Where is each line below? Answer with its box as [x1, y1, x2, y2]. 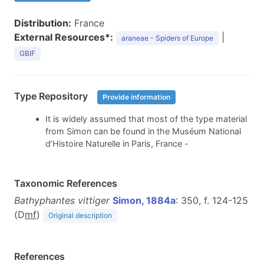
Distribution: [14, 17, 71, 29]
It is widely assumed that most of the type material [45, 114, 247, 124]
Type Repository [14, 90, 90, 103]
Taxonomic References [14, 177, 117, 190]
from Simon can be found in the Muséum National [45, 126, 241, 137]
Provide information [103, 93, 170, 101]
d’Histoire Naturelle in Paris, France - [45, 138, 189, 149]
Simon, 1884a [113, 194, 176, 207]
